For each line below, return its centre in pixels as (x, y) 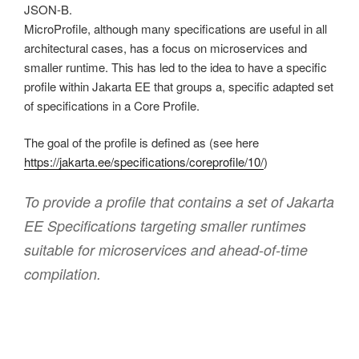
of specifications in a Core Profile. (112, 105)
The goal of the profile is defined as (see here (141, 143)
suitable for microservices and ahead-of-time (166, 249)
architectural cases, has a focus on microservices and (165, 47)
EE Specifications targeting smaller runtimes (165, 225)
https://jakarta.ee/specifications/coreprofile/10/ (144, 162)
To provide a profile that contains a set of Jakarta (179, 201)
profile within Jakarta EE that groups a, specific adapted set (179, 86)
